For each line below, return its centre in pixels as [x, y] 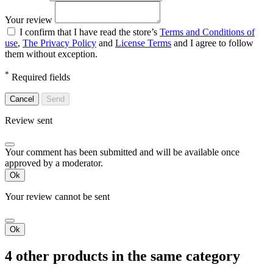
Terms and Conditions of [207, 32]
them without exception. [51, 54]
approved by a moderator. [54, 163]
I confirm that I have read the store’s [90, 32]
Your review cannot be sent [57, 197]
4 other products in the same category [122, 256]
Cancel [22, 99]
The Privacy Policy [59, 43]
